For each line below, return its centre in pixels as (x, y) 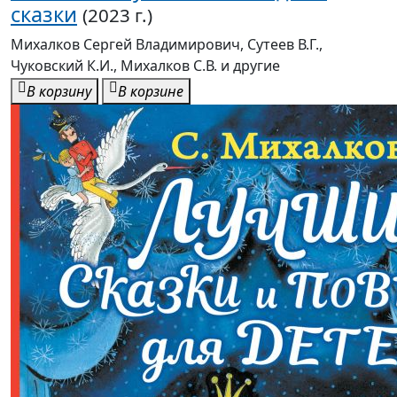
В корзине (151, 92)
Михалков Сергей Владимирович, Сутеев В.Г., (167, 45)
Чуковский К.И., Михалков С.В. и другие (145, 66)
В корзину (59, 92)
